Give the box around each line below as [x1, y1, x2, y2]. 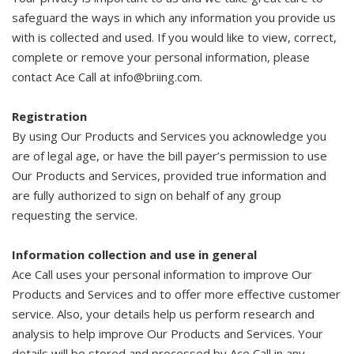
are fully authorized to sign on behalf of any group [12, 187, 281, 203]
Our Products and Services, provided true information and [12, 168, 326, 183]
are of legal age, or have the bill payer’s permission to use [12, 148, 327, 164]
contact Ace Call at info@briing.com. [12, 69, 202, 85]
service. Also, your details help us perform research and [12, 306, 314, 322]
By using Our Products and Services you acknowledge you [12, 128, 326, 144]
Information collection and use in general [12, 247, 257, 262]
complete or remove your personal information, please [12, 49, 310, 65]
